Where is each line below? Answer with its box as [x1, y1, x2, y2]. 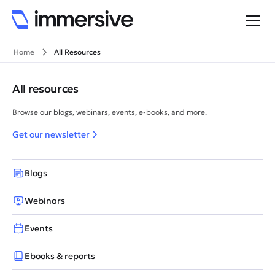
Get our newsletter [12, 129, 90, 140]
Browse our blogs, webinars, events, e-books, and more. [12, 107, 207, 117]
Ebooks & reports [25, 250, 95, 261]
